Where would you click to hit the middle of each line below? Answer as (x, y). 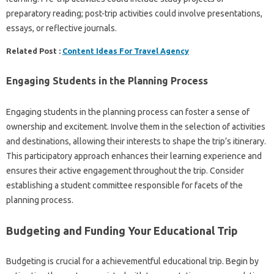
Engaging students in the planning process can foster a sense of (128, 112)
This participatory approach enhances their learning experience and (134, 156)
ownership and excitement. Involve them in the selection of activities (136, 126)
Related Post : (34, 50)
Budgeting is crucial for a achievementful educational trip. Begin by (132, 261)
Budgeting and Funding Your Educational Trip (122, 230)
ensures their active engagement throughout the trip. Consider (125, 170)
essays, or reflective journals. (61, 28)
